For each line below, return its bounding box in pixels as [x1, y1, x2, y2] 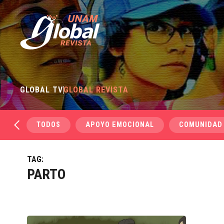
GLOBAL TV [20, 85, 63, 94]
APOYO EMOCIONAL [85, 120, 154, 129]
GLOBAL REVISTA [63, 85, 129, 94]
